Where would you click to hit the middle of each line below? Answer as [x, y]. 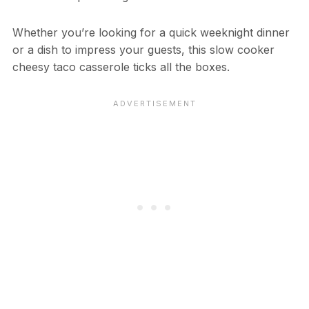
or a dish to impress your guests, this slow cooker [143, 50]
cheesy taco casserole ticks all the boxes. [121, 67]
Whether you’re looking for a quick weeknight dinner [151, 33]
